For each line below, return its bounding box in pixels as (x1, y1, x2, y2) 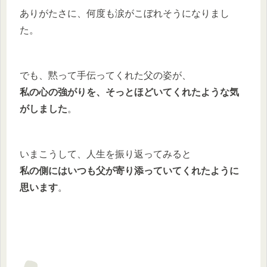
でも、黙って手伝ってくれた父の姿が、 (20, 70, 191, 80)
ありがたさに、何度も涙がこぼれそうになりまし (20, 8, 229, 18)
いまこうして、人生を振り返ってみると (20, 148, 191, 159)
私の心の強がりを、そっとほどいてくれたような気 (20, 86, 239, 97)
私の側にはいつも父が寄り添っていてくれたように (20, 165, 239, 176)
